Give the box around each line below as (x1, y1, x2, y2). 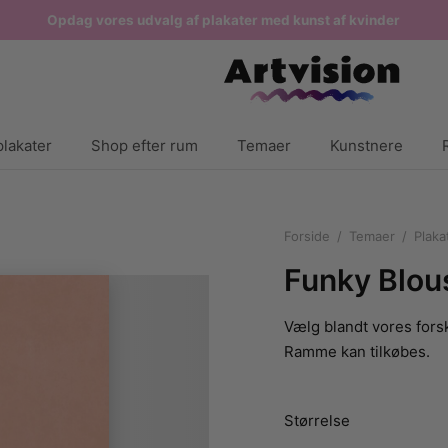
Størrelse (284, 411, 350, 430)
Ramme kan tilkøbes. (284, 342, 430, 361)
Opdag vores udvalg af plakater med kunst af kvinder (47, 12, 401, 28)
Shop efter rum (91, 135, 198, 155)
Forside (284, 228, 330, 244)
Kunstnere (330, 135, 403, 155)
